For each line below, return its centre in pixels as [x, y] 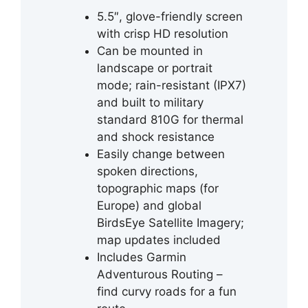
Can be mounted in [150, 51]
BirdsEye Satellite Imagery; [170, 222]
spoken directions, [147, 171]
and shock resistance [156, 136]
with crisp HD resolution [163, 33]
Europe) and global [149, 205]
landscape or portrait [155, 68]
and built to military [150, 102]
